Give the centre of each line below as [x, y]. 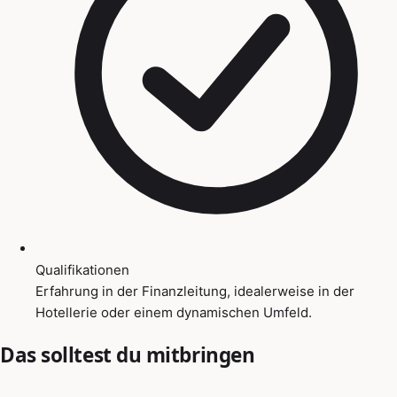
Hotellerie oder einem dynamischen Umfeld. [174, 312]
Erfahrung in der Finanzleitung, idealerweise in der [195, 291]
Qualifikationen [82, 269]
